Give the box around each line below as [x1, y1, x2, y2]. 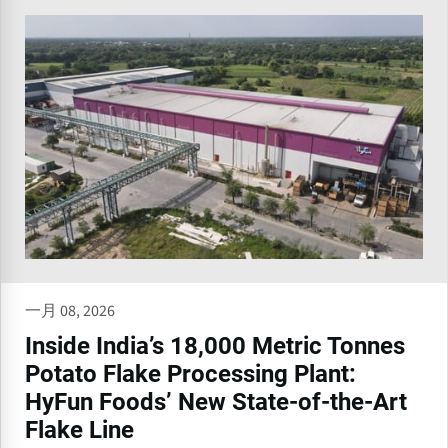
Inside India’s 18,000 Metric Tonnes [25, 332, 405, 361]
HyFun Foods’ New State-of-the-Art [25, 388, 407, 417]
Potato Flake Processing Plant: [25, 360, 356, 389]
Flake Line [25, 416, 134, 445]
